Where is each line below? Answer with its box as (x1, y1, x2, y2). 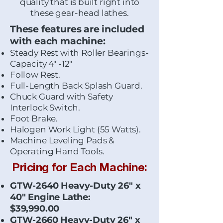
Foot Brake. (10, 113, 58, 123)
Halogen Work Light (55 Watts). (10, 124, 141, 134)
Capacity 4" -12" (10, 59, 73, 69)
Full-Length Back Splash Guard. (10, 81, 142, 91)
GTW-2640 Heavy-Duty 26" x (10, 180, 141, 191)
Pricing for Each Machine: (12, 163, 147, 174)
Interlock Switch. (10, 103, 81, 112)
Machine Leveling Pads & (10, 135, 114, 145)
